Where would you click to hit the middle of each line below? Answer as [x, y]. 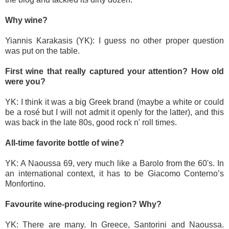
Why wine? [26, 20]
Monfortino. [25, 184]
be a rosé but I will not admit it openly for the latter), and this [114, 112]
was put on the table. [42, 51]
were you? [25, 82]
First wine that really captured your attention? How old [114, 72]
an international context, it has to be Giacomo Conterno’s [114, 174]
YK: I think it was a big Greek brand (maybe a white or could [114, 102]
